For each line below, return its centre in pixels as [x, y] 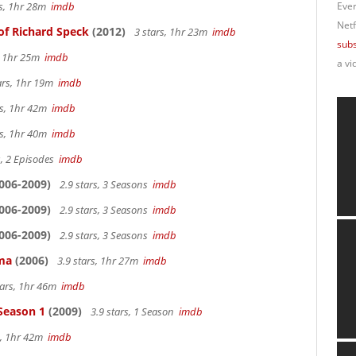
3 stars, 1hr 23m [172, 32]
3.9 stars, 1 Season [133, 311]
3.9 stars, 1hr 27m [99, 261]
